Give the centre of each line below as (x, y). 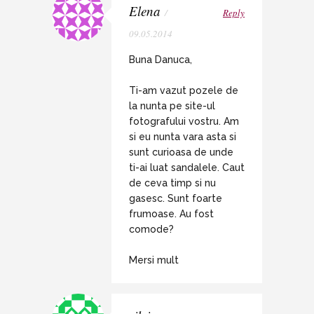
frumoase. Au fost (171, 214)
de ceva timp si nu (172, 183)
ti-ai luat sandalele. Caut (187, 168)
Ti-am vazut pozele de (184, 91)
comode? (151, 230)
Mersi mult (154, 260)
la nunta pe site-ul (172, 106)
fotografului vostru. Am (184, 122)
